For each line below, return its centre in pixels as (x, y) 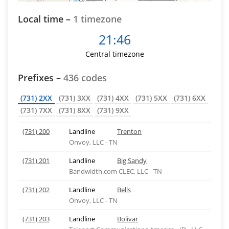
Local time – (45, 19)
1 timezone (97, 19)
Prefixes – (41, 78)
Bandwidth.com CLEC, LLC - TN (115, 171)
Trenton (130, 131)
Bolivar (128, 219)
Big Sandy (132, 161)
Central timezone (114, 54)
